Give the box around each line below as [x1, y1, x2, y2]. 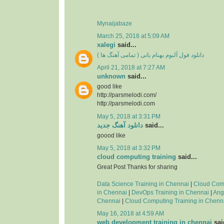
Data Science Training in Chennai [97, 181, 189, 187]
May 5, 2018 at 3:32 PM [97, 144, 160, 151]
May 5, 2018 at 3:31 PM [97, 113, 160, 119]
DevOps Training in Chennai [131, 189, 209, 196]
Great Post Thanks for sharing [97, 164, 177, 170]
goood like [97, 132, 125, 138]
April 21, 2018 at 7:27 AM [97, 64, 165, 71]
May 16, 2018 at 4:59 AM [97, 210, 164, 217]
